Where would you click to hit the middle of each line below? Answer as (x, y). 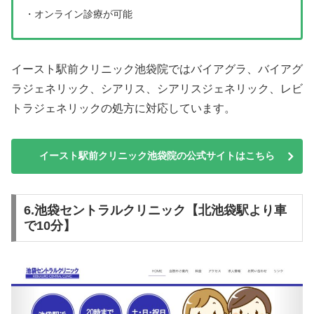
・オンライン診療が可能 (78, 14)
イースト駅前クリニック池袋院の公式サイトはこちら (157, 156)
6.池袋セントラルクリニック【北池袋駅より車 (155, 210)
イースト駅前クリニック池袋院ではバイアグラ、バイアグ (157, 69)
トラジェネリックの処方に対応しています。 (123, 109)
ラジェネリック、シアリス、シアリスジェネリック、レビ (157, 89)
